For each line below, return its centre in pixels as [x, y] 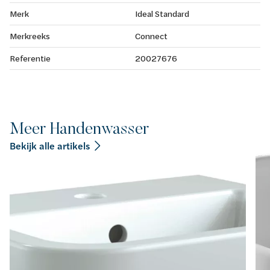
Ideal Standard [162, 13]
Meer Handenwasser [79, 128]
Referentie [30, 58]
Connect [151, 36]
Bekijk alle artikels [50, 146]
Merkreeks [30, 36]
